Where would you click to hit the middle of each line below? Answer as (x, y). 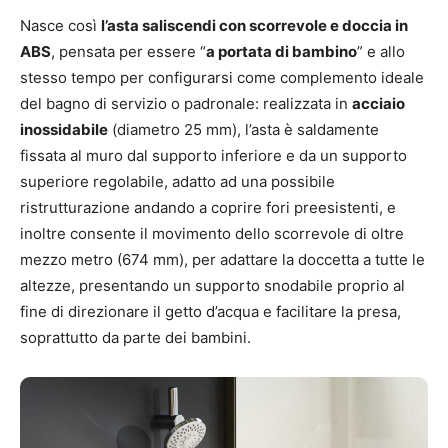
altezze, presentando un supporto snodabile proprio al (212, 285)
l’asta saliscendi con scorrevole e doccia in (254, 25)
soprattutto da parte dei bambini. (135, 337)
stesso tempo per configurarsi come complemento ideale (222, 77)
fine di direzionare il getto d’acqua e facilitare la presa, (210, 311)
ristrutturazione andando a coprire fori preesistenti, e (208, 207)
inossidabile (64, 129)
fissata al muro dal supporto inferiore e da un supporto (213, 155)
